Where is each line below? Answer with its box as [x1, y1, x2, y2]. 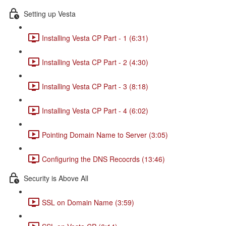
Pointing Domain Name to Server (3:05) [42, 129, 168, 140]
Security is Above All [24, 173, 88, 183]
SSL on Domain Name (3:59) [42, 197, 134, 207]
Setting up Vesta [24, 8, 76, 19]
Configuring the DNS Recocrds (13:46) [42, 153, 165, 164]
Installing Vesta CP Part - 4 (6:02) [42, 105, 148, 116]
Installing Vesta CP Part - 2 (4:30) [42, 56, 148, 67]
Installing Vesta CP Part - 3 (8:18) [42, 81, 148, 91]
